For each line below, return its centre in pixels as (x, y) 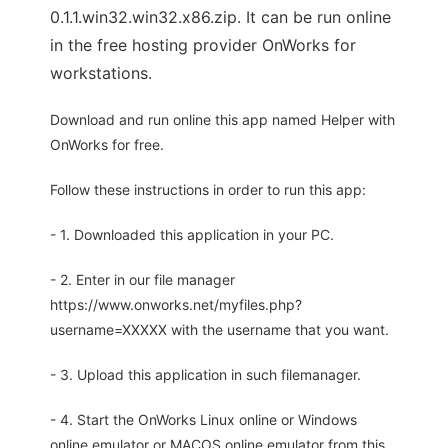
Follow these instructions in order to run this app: (208, 190)
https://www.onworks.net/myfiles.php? (176, 305)
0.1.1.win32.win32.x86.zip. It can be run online (220, 17)
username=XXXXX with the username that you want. (219, 330)
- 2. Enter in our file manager (142, 280)
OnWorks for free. (107, 145)
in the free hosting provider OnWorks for (203, 45)
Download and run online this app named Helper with (222, 120)
